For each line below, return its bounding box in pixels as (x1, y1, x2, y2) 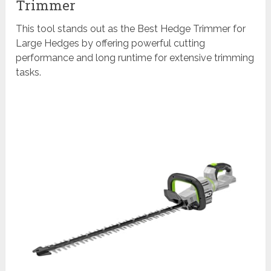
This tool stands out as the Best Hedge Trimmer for (16, 23, 246, 35)
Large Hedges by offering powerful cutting (16, 38, 206, 50)
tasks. (16, 67, 42, 79)
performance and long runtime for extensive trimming (16, 52, 255, 64)
